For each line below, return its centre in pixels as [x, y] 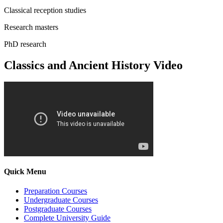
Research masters [31, 27]
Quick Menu [25, 171]
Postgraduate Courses [58, 209]
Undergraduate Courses [61, 200]
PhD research [25, 44]
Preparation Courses [56, 191]
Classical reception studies [45, 10]
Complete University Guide [67, 218]
